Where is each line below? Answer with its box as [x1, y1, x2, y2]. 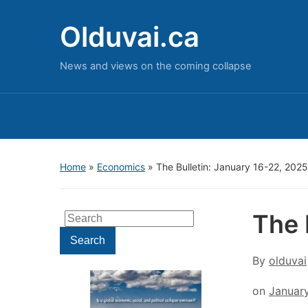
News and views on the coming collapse [60, 60, 252, 72]
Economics [97, 161, 145, 173]
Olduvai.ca [60, 20, 199, 54]
